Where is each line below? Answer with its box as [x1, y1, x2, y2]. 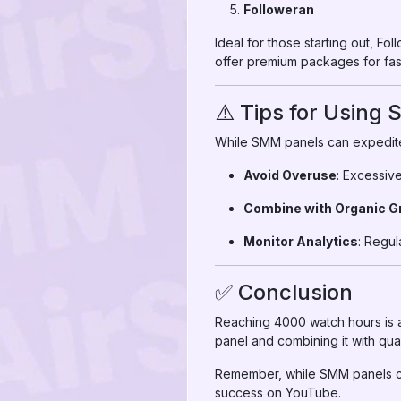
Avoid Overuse [243, 167, 337, 183]
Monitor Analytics [243, 234, 358, 249]
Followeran [243, 2, 314, 17]
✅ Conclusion [215, 279, 353, 305]
